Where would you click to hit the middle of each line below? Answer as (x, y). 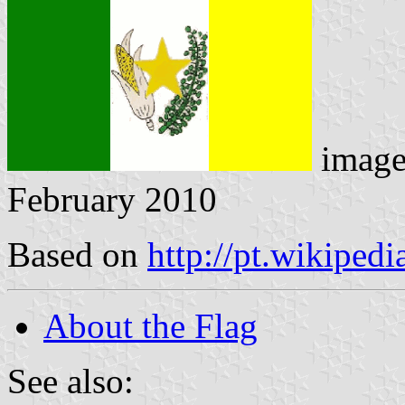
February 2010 (112, 199)
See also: (71, 381)
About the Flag (151, 325)
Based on (77, 254)
